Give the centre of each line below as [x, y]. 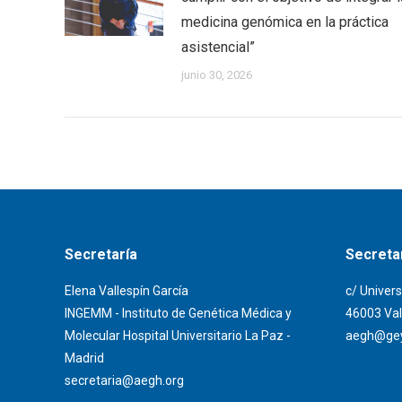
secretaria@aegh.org [124, 381]
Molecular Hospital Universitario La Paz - [178, 336]
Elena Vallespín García [127, 291]
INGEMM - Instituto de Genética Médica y [178, 314]
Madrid [84, 358]
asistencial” [218, 48]
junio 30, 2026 [217, 75]
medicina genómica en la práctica [285, 22]
